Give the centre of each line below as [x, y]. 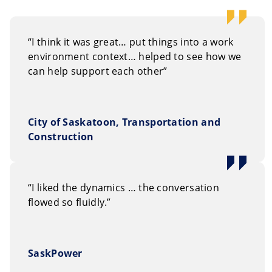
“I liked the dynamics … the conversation [124, 187]
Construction [61, 136]
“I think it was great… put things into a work [131, 42]
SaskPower [55, 253]
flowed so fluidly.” [70, 202]
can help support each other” [98, 71]
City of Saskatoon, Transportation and [124, 122]
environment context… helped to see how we [135, 56]
